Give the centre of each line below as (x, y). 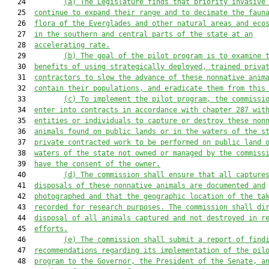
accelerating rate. (72, 45)
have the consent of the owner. (97, 164)
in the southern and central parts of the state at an (144, 34)
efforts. (51, 229)
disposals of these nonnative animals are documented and (150, 186)
